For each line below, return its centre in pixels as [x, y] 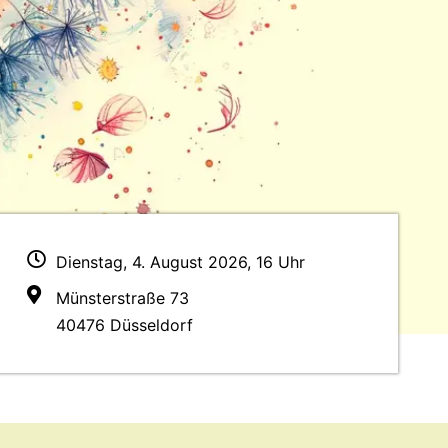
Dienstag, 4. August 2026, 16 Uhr [180, 261]
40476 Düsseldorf [124, 324]
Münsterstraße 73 [122, 297]
